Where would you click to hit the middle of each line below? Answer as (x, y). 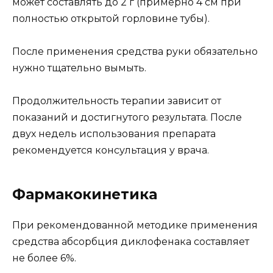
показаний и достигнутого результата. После (127, 118)
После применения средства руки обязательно (135, 52)
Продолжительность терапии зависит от (117, 101)
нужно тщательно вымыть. (79, 68)
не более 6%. (44, 258)
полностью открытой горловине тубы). (111, 18)
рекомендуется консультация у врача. (111, 151)
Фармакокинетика (85, 195)
